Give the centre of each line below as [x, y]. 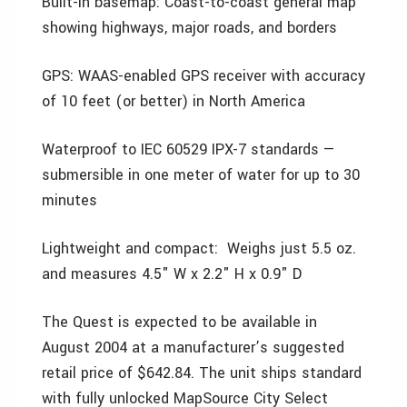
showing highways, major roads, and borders [189, 28]
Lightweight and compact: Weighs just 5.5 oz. [199, 248]
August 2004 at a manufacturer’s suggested [193, 347]
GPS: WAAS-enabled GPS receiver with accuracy [203, 76]
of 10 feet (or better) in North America [174, 101]
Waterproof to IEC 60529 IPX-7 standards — [189, 149]
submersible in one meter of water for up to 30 [201, 175]
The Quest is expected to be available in [179, 322]
